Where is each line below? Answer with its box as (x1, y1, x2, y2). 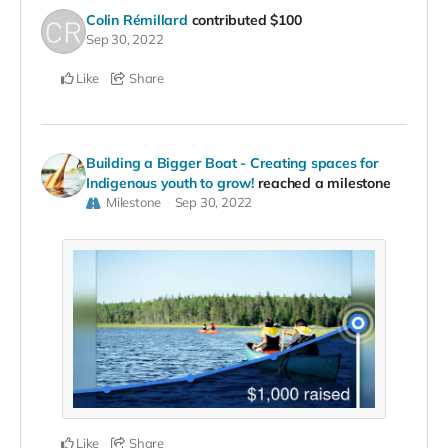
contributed (191, 10, 271, 29)
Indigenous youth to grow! (86, 174, 254, 193)
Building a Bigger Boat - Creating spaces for (86, 154, 379, 173)
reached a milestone (257, 174, 391, 193)
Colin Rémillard (86, 10, 188, 29)
